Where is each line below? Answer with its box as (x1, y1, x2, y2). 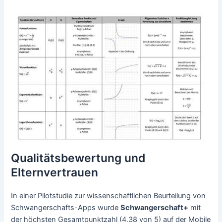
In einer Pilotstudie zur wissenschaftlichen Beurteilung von (11, 191, 206, 200)
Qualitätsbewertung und (11, 151, 146, 165)
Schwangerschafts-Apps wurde (11, 203, 121, 212)
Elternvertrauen (11, 165, 99, 179)
